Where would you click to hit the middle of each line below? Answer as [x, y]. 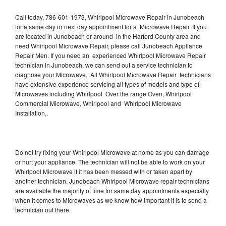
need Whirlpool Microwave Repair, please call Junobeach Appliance [109, 45]
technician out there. [43, 209]
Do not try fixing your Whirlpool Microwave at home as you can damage [112, 152]
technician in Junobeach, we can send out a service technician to [104, 65]
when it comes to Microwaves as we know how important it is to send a [111, 200]
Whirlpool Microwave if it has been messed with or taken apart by [104, 171]
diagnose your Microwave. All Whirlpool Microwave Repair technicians [113, 74]
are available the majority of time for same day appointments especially [112, 190]
